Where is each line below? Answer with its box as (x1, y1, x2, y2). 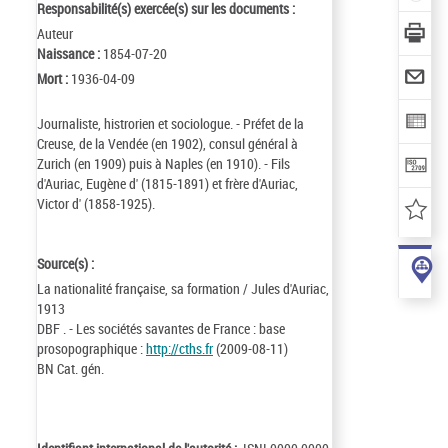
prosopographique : (37, 339, 146, 358)
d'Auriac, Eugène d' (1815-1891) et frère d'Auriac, (37, 174, 298, 193)
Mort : (37, 69, 71, 88)
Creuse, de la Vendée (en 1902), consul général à (37, 134, 298, 153)
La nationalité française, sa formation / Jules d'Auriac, (37, 279, 329, 298)
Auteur (37, 24, 73, 43)
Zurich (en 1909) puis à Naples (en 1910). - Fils (37, 154, 290, 173)
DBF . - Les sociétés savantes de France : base (37, 319, 285, 338)
